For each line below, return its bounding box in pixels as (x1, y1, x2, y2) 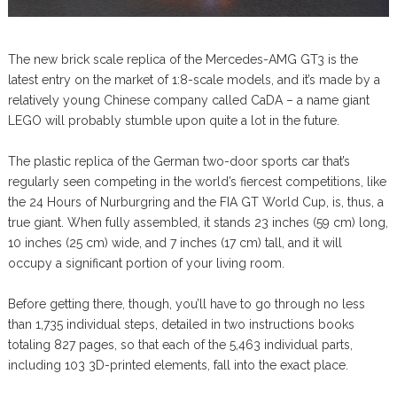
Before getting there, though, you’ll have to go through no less (7, 297, 365, 312)
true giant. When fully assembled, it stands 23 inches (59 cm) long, (7, 215, 388, 230)
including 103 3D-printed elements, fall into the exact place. (7, 358, 348, 373)
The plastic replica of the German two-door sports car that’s (7, 154, 350, 169)
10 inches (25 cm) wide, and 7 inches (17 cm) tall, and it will (7, 236, 342, 251)
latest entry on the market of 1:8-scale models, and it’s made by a (7, 73, 380, 88)
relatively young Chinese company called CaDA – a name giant (7, 93, 370, 108)
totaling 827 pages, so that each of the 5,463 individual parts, (7, 338, 353, 353)
